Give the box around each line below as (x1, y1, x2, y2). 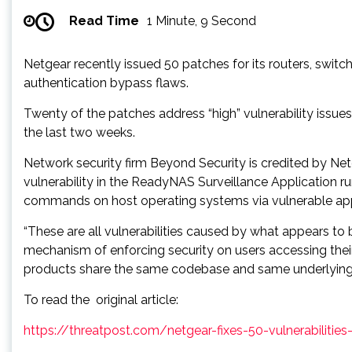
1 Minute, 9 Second (147, 13, 256, 28)
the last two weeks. (24, 124, 135, 140)
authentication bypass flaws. (24, 75, 189, 90)
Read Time (69, 13, 139, 28)
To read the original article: (24, 291, 178, 307)
